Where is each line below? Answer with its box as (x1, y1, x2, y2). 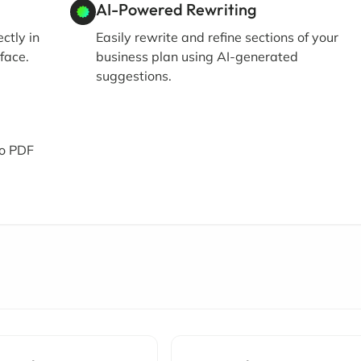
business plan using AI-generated (96, 48, 299, 64)
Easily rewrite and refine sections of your (96, 29, 339, 45)
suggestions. (96, 68, 172, 84)
